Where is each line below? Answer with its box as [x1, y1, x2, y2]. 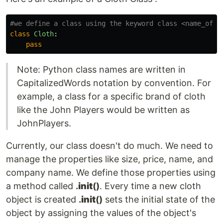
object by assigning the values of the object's [6, 207, 196, 218]
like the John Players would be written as [17, 104, 190, 115]
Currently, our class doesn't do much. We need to [6, 140, 213, 151]
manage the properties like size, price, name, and [6, 153, 213, 164]
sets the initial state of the [103, 194, 215, 205]
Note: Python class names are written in [17, 64, 186, 75]
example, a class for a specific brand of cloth [17, 91, 206, 102]
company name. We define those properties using [6, 167, 216, 178]
